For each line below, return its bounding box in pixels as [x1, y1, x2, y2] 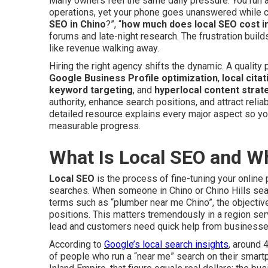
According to [49, 239, 104, 250]
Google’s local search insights [104, 239, 229, 250]
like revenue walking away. [49, 42, 159, 54]
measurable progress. [49, 120, 141, 132]
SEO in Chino [49, 19, 106, 30]
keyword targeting [49, 84, 133, 96]
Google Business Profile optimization [49, 72, 218, 84]
